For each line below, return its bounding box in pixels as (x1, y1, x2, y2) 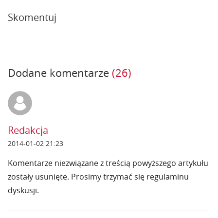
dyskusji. (8, 185, 39, 196)
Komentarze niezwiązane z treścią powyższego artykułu (8, 158, 208, 168)
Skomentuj (8, 11, 56, 24)
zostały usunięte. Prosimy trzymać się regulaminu (8, 171, 189, 182)
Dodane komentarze (8, 66, 112, 80)
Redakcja (8, 124, 48, 137)
